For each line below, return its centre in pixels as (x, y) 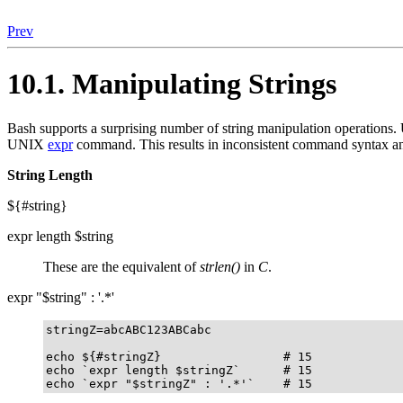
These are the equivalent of (121, 266)
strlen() (220, 266)
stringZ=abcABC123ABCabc (129, 329)
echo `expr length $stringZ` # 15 (179, 370)
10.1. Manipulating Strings (172, 84)
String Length (50, 175)
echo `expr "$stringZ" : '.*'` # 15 (179, 383)
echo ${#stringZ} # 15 (179, 356)
